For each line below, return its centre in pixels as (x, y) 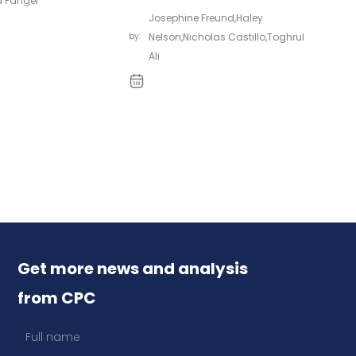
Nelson (165, 37)
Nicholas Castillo (224, 37)
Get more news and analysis (133, 269)
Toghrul (286, 37)
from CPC (57, 298)
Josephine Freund (192, 18)
